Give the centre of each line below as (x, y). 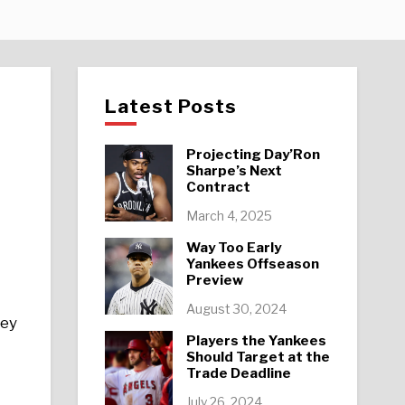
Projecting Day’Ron (253, 154)
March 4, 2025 (229, 215)
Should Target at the (258, 357)
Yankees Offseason (252, 264)
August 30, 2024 (236, 308)
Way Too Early (233, 247)
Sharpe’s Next (234, 170)
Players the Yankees (256, 340)
